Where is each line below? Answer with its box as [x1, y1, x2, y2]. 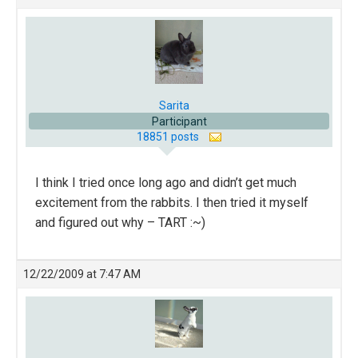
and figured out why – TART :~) [35, 214, 205, 230]
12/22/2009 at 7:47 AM [23, 267, 141, 280]
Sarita [159, 98, 189, 112]
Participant [151, 114, 207, 128]
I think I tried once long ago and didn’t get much [35, 174, 296, 190]
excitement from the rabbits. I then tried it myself [35, 194, 308, 210]
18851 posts [136, 129, 201, 143]
